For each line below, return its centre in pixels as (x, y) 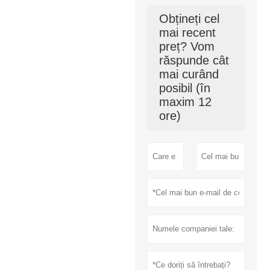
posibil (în (185, 88)
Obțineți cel (189, 18)
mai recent (187, 32)
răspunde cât (194, 60)
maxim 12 (185, 102)
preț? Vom (187, 46)
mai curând (189, 74)
